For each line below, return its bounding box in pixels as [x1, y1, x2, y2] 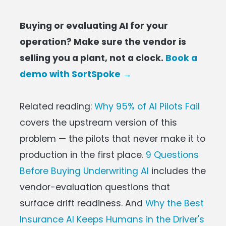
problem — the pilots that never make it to [20, 133, 205, 145]
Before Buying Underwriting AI [20, 165, 149, 177]
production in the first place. [20, 149, 146, 161]
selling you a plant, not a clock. [20, 52, 165, 64]
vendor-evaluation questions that [20, 181, 170, 193]
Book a [165, 52, 197, 64]
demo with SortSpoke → [20, 68, 132, 80]
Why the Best [145, 197, 204, 209]
